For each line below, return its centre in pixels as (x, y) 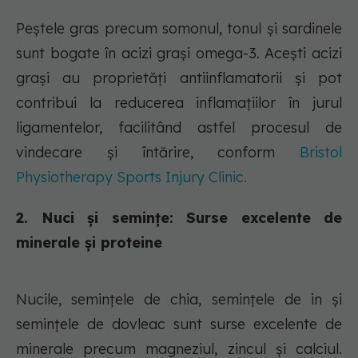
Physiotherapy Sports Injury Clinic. (131, 177)
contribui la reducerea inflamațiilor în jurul (179, 103)
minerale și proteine (89, 243)
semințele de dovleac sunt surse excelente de (179, 324)
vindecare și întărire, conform (158, 153)
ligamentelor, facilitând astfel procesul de (179, 128)
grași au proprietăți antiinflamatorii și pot (179, 78)
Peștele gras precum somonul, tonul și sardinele (179, 29)
